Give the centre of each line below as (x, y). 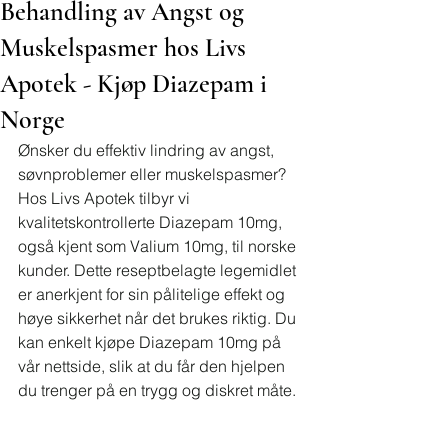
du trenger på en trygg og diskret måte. (157, 390)
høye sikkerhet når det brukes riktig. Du (159, 318)
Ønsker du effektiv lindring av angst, (148, 150)
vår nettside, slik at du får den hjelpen (153, 366)
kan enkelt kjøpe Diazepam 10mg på (151, 342)
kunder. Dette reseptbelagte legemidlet (159, 270)
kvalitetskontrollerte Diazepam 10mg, (152, 222)
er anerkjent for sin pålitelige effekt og (153, 294)
